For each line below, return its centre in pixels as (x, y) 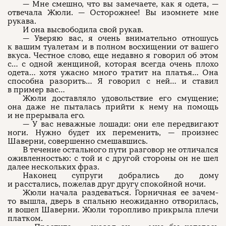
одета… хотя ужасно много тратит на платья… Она (113, 73)
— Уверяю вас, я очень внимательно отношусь (121, 38)
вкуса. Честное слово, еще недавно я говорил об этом (113, 55)
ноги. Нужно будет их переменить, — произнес (113, 133)
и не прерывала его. (46, 116)
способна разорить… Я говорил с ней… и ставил (113, 81)
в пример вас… (36, 90)
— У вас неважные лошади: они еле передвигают (121, 124)
